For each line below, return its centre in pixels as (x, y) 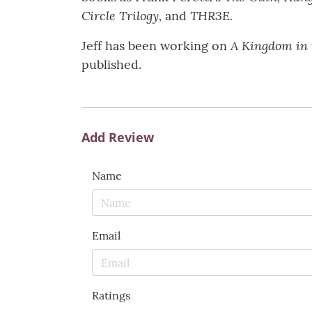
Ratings (111, 296)
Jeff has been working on (156, 46)
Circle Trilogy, (122, 16)
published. (113, 65)
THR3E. (211, 16)
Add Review (118, 138)
